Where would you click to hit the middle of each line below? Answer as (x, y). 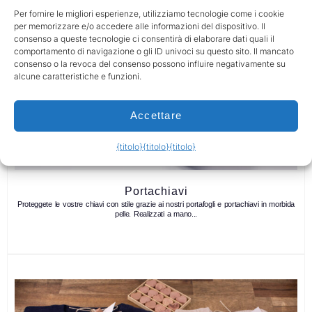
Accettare (156, 115)
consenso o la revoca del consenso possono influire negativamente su (150, 63)
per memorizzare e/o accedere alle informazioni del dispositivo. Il (140, 26)
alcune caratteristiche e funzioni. (78, 76)
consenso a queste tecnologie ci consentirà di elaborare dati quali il (144, 38)
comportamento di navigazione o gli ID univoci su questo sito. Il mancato (154, 51)
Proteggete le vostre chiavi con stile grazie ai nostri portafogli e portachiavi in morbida (156, 204)
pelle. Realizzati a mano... (156, 214)
